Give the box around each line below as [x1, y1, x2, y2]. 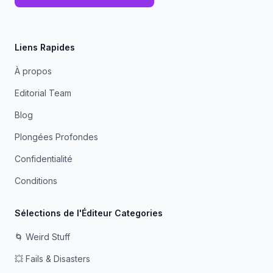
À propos [15, 66, 52, 76]
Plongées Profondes [15, 132, 98, 142]
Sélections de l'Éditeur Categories [15, 208, 163, 218]
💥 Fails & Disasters [15, 253, 90, 264]
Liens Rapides [15, 42, 75, 52]
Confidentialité [15, 154, 73, 164]
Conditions [15, 175, 57, 186]
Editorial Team [15, 88, 71, 98]
